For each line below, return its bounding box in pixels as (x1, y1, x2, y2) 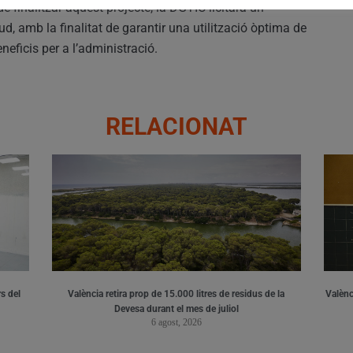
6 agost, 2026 (150, 316, 202, 328)
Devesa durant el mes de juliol (113, 303, 239, 314)
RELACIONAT (106, 112, 247, 140)
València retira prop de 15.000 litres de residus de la (68, 288, 285, 299)
